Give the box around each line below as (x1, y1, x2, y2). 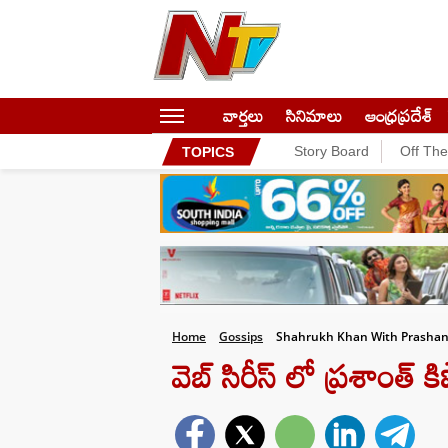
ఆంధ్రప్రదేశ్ (365, 99, 432, 132)
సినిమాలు (286, 99, 342, 132)
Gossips (219, 328, 263, 345)
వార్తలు (223, 99, 263, 132)
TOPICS (182, 143, 234, 160)
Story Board (294, 143, 369, 159)
